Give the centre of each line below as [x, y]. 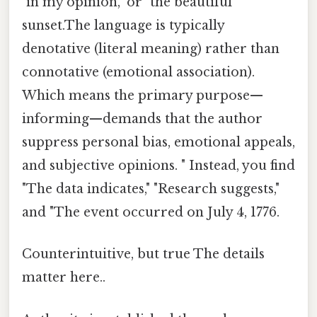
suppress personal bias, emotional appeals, [158, 143]
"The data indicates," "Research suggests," [151, 189]
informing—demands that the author [142, 119]
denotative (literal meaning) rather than [151, 49]
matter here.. [64, 278]
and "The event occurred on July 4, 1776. [151, 213]
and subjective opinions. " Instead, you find [158, 166]
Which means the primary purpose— [143, 96]
